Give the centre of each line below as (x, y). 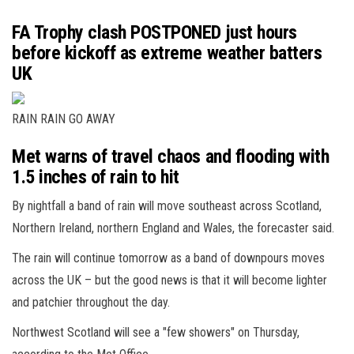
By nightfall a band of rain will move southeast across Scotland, (167, 205)
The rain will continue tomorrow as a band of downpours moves (168, 258)
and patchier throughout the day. (91, 302)
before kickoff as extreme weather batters (167, 53)
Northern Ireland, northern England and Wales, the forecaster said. (173, 228)
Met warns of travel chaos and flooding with (171, 156)
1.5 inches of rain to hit (96, 177)
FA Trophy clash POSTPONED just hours (154, 32)
